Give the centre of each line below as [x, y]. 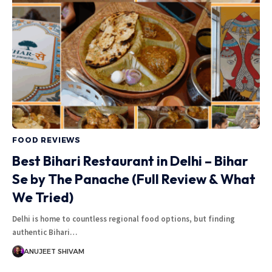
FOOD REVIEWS [47, 140]
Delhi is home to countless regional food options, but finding [124, 219]
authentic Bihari [41, 232]
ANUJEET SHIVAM [54, 251]
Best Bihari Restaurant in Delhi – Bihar [130, 161]
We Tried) [43, 197]
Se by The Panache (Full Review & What [134, 179]
